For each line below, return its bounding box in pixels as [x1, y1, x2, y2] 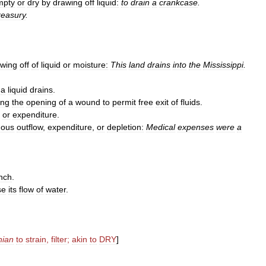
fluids [180, 97, 200, 107]
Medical [146, 122, 175, 132]
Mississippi [203, 60, 243, 69]
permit [112, 97, 136, 107]
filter [51, 235, 67, 244]
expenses [178, 122, 214, 132]
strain [26, 235, 46, 244]
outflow [17, 122, 43, 132]
